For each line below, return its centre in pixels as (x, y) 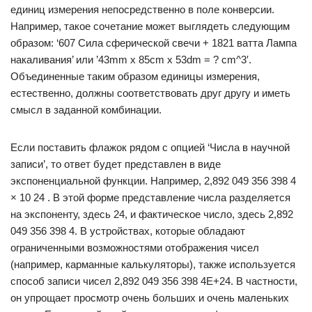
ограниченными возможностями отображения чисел (135, 248)
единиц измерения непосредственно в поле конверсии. (142, 9)
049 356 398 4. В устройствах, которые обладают (128, 231)
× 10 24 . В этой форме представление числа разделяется (150, 197)
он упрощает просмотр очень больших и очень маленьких (150, 298)
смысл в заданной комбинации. (86, 110)
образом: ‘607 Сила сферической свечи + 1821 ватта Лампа (154, 43)
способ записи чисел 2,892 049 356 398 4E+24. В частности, (154, 281)
